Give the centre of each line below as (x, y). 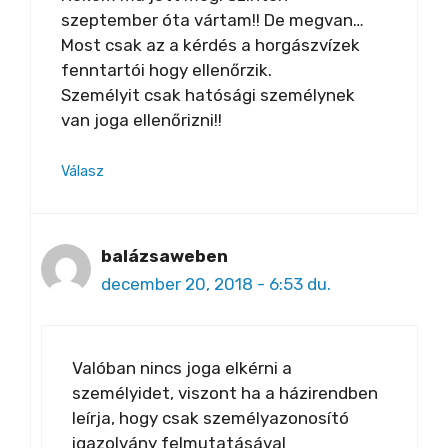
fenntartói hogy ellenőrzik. (166, 69)
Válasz (82, 171)
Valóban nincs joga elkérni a (182, 367)
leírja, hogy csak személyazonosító (210, 417)
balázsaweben (164, 256)
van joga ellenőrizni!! (141, 119)
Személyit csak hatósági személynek (208, 94)
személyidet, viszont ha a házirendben (225, 392)
